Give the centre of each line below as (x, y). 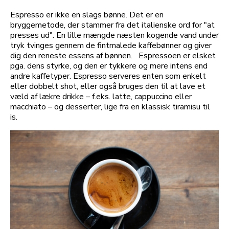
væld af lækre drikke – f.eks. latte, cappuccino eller (101, 96)
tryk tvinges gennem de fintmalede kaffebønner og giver (111, 45)
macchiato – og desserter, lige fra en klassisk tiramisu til (110, 107)
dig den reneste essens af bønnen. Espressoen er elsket (113, 55)
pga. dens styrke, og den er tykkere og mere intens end (109, 66)
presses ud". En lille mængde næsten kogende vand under (114, 35)
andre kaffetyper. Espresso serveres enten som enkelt (108, 76)
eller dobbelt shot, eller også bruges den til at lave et (108, 86)
